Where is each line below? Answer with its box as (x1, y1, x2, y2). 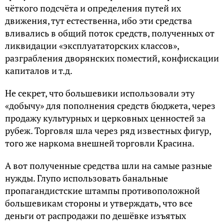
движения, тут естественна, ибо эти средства (5, 14, 192, 26)
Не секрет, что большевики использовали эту (5, 86, 194, 99)
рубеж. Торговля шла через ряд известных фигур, (5, 124, 211, 136)
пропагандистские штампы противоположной (5, 184, 200, 196)
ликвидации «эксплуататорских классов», (5, 39, 179, 51)
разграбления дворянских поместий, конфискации (5, 51, 219, 64)
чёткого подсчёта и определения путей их (5, 1, 181, 14)
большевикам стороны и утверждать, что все (5, 196, 192, 209)
